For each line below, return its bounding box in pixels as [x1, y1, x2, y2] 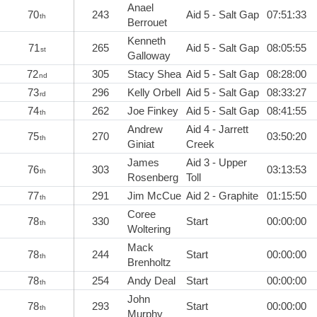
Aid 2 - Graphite [186, 189, 258, 202]
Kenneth [127, 34, 166, 47]
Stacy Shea [127, 67, 181, 80]
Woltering [127, 222, 171, 235]
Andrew [127, 122, 163, 135]
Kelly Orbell [127, 86, 180, 98]
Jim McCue [127, 189, 181, 202]
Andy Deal [127, 274, 175, 287]
